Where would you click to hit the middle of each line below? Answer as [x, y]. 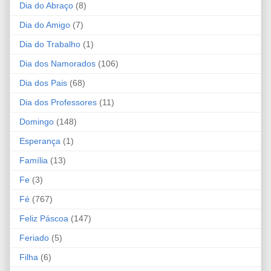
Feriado [34, 238]
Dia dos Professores [58, 103]
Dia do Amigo [45, 25]
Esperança [40, 141]
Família [34, 161]
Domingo [37, 122]
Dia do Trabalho [50, 44]
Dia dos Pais [43, 83]
